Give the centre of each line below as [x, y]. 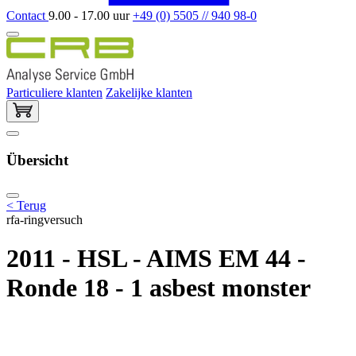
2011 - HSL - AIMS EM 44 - [156, 259]
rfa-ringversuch [44, 219]
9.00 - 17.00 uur [91, 15]
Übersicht [37, 161]
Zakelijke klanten [149, 92]
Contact [27, 15]
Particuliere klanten [54, 92]
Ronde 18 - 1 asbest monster [159, 288]
